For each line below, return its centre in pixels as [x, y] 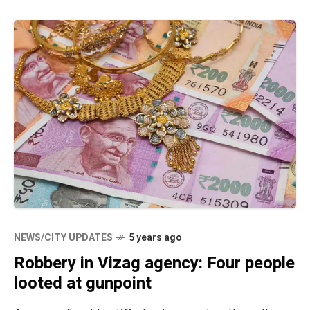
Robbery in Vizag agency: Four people [154, 264]
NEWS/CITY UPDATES [63, 238]
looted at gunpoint [83, 284]
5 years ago [155, 238]
